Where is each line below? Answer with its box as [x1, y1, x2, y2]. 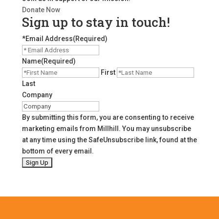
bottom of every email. [22, 147, 94, 155]
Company [22, 90, 52, 99]
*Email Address [22, 34, 73, 43]
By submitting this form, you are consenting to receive [22, 113, 194, 121]
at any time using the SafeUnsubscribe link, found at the [22, 135, 197, 144]
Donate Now [22, 5, 60, 14]
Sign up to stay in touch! [22, 13, 170, 30]
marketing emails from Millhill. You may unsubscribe [22, 124, 191, 132]
